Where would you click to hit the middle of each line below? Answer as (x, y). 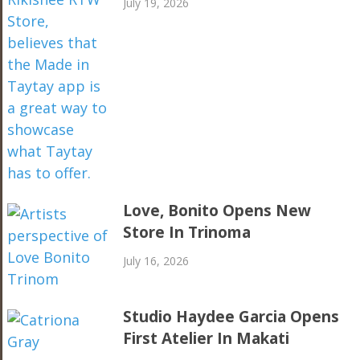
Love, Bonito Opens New (217, 210)
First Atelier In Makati (207, 338)
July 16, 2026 (156, 260)
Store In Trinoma (187, 232)
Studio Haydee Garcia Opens (231, 316)
